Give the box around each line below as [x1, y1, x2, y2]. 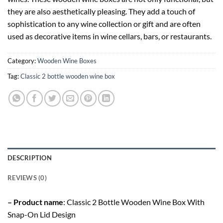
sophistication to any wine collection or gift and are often [7, 19, 201, 29]
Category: [7, 57, 37, 65]
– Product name [7, 197, 63, 207]
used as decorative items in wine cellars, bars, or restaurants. [7, 31, 212, 41]
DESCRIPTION [7, 154, 52, 162]
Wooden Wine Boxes [37, 57, 97, 65]
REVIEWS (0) [7, 174, 47, 182]
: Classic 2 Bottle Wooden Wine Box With [63, 197, 205, 207]
